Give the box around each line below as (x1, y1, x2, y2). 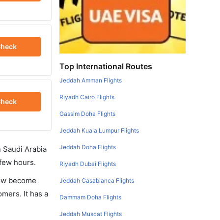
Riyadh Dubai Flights (59, 160, 116, 167)
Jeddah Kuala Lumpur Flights (59, 127, 139, 134)
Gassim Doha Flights (59, 110, 116, 117)
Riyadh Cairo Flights (59, 93, 115, 101)
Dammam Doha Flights (59, 193, 122, 201)
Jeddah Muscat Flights (59, 210, 122, 218)
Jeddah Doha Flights (59, 143, 116, 151)
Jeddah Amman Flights (59, 77, 122, 84)
